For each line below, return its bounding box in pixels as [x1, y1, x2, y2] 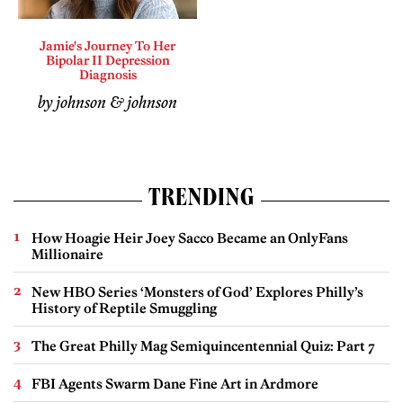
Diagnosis [78, 66, 137, 83]
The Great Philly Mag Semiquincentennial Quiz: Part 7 [31, 336, 375, 354]
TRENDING [148, 187, 255, 213]
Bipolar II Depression [45, 51, 170, 68]
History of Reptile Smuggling [31, 299, 217, 317]
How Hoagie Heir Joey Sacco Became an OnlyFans [31, 228, 348, 246]
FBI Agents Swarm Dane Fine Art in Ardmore [31, 374, 318, 392]
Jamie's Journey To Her [40, 37, 175, 54]
